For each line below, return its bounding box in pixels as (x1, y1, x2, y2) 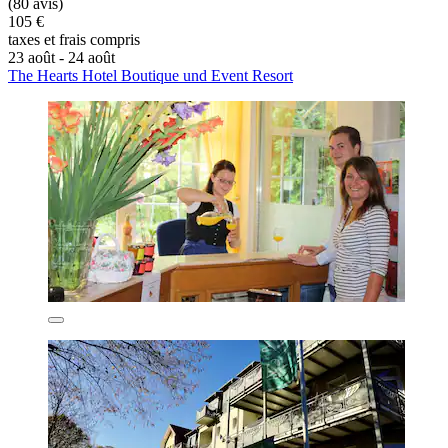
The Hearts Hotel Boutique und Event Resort (8, 67, 293, 85)
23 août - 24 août (8, 49, 115, 67)
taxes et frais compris (8, 31, 140, 49)
